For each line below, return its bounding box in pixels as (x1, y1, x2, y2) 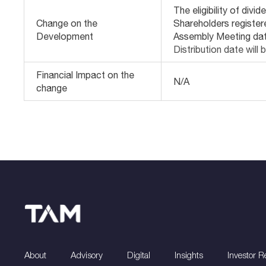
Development (36, 31, 94, 42)
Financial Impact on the (36, 69, 135, 80)
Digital (127, 249, 151, 260)
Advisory (71, 249, 103, 260)
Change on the (36, 18, 98, 28)
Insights (175, 249, 204, 260)
